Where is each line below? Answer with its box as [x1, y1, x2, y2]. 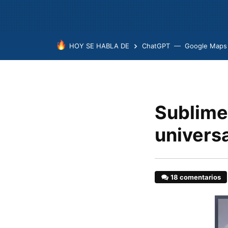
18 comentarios [170, 173, 221, 181]
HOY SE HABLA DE [69, 42, 129, 50]
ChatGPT [142, 42, 170, 50]
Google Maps [185, 42, 227, 50]
